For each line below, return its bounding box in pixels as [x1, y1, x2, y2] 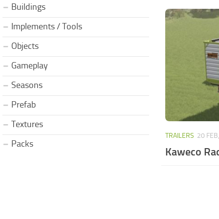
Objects [11, 40, 39, 51]
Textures [11, 118, 43, 130]
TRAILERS [165, 131, 194, 140]
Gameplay [11, 60, 48, 71]
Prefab [11, 99, 36, 110]
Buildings [11, 1, 45, 12]
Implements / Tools [11, 21, 82, 32]
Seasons [11, 79, 43, 90]
